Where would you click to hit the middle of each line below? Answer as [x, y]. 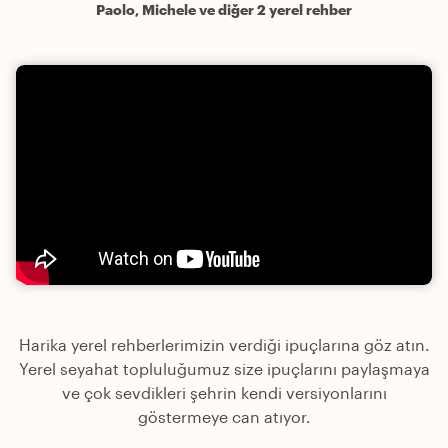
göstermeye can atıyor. [224, 417]
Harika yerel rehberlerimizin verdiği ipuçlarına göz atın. [224, 345]
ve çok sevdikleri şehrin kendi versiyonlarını [224, 393]
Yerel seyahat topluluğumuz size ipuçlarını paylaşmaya [224, 369]
